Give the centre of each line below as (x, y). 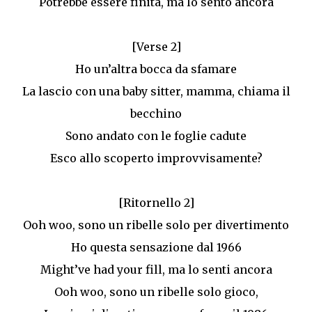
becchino (156, 114)
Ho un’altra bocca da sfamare (156, 69)
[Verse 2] (156, 47)
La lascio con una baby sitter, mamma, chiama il (156, 91)
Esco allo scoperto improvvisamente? (156, 158)
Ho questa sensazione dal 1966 (156, 247)
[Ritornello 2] (156, 203)
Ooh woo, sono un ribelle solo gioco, (156, 292)
